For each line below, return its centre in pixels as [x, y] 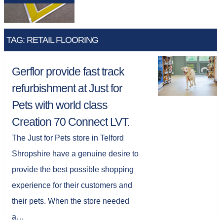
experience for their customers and [72, 185]
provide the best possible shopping [73, 169]
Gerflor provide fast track [68, 72]
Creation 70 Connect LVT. [71, 122]
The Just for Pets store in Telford [68, 138]
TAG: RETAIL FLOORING [52, 40]
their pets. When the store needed [71, 201]
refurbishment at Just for [67, 88]
